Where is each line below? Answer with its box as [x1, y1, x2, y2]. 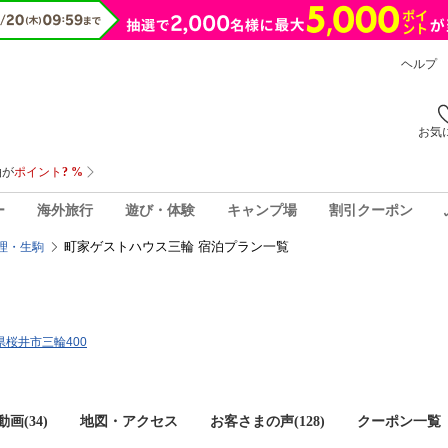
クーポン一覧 [357, 414, 441, 429]
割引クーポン [328, 202, 413, 218]
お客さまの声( [210, 414, 299, 429]
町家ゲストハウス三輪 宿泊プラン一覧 [64, 239, 289, 254]
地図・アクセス [80, 414, 178, 429]
